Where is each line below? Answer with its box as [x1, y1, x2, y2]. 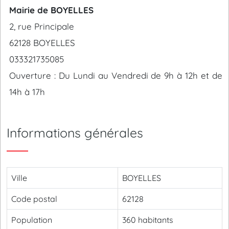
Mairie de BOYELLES [9, 5, 94, 15]
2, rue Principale [9, 21, 74, 32]
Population [11, 215, 52, 225]
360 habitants [122, 215, 173, 225]
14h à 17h [9, 86, 45, 97]
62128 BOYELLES [9, 37, 75, 48]
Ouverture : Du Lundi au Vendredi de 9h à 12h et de [9, 70, 222, 81]
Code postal [11, 194, 57, 204]
